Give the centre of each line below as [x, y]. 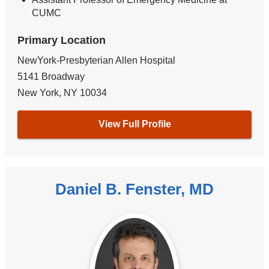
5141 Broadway [51, 76]
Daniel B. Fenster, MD [134, 189]
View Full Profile [134, 124]
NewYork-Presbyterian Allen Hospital [97, 60]
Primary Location [62, 40]
